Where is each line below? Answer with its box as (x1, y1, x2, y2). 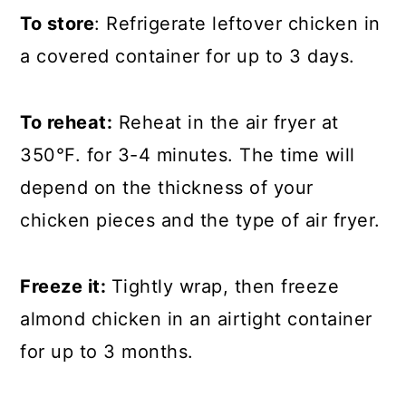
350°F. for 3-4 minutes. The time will (20, 143, 355, 166)
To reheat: (20, 111, 113, 133)
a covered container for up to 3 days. (20, 44, 355, 67)
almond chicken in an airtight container (20, 307, 372, 330)
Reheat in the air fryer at (112, 111, 339, 133)
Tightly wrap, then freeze (111, 275, 340, 297)
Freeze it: (20, 275, 111, 297)
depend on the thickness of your (20, 176, 314, 198)
